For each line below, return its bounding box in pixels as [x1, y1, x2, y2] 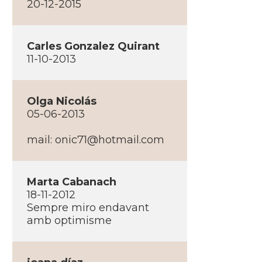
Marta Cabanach [26, 175, 116, 188]
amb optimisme [26, 214, 112, 227]
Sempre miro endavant [26, 201, 149, 214]
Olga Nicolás [26, 95, 96, 108]
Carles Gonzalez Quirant [26, 40, 160, 53]
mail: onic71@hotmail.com [26, 133, 164, 146]
